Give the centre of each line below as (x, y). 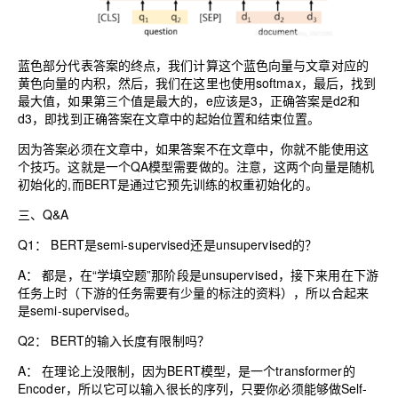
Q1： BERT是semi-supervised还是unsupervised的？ (168, 244)
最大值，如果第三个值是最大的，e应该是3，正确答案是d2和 (189, 100)
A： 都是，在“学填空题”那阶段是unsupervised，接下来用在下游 (198, 274)
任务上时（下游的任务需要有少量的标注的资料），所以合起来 (193, 292)
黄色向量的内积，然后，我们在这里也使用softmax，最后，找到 (197, 82)
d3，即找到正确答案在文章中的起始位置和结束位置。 (169, 118)
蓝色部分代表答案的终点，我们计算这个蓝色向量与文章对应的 (193, 64)
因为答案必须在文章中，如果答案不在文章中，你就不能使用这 (193, 148)
